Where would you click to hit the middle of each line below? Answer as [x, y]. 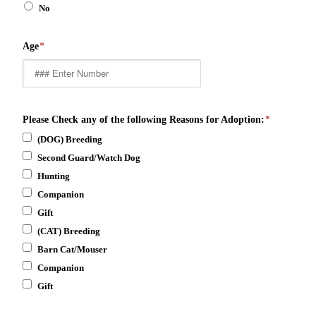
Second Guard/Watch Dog [89, 157]
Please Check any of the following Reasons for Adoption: [144, 119]
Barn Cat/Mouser [72, 249]
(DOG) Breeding [70, 139]
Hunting [54, 176]
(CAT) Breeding [69, 231]
